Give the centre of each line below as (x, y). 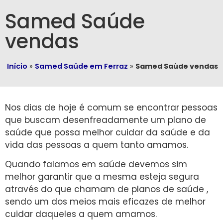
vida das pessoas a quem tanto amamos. (97, 145)
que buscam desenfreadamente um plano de (106, 120)
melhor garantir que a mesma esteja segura (102, 177)
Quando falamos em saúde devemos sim (96, 165)
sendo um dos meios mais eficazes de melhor (105, 202)
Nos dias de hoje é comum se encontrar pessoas (111, 108)
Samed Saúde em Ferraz (81, 66)
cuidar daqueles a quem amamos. (81, 214)
